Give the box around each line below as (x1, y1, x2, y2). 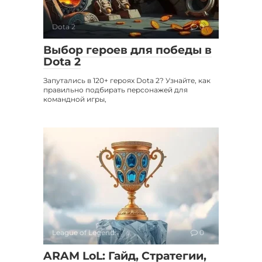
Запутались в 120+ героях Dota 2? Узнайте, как (43, 75, 211, 85)
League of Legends (52, 227, 118, 237)
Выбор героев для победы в (43, 43, 212, 57)
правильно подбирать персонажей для (43, 85, 188, 94)
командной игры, (43, 94, 106, 104)
